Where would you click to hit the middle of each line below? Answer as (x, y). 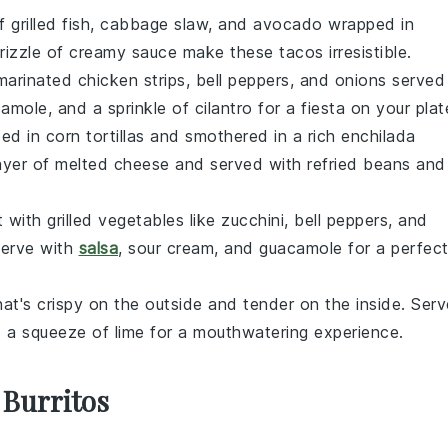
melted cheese (112, 164)
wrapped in (368, 24)
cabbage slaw (154, 24)
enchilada (378, 136)
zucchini (252, 220)
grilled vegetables (115, 220)
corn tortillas (95, 136)
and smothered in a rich (242, 136)
